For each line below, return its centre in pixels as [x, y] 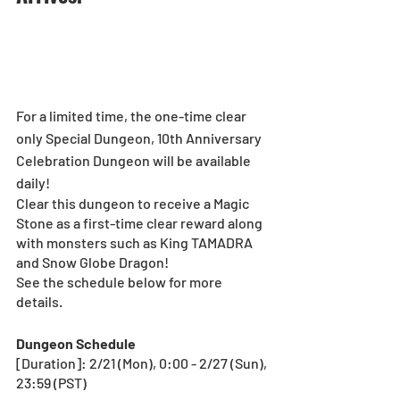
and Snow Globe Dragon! [92, 262]
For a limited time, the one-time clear [133, 115]
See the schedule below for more [121, 281]
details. [39, 301]
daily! [33, 182]
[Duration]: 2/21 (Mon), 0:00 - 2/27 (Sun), [143, 362]
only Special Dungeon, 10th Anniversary [140, 137]
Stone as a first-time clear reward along [141, 222]
